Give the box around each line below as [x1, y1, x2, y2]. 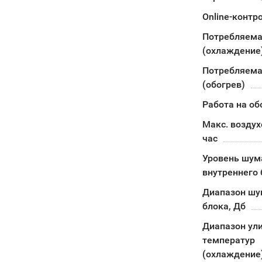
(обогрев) [202, 79, 245, 90]
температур [202, 235, 255, 246]
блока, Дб [202, 201, 246, 212]
